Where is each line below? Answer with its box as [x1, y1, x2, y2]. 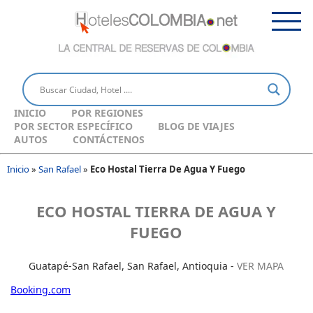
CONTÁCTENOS [73, 133, 145, 147]
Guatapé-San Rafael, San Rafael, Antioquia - [29, 259, 238, 273]
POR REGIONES [71, 106, 143, 120]
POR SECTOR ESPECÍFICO [14, 119, 133, 133]
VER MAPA [237, 259, 284, 273]
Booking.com [10, 283, 71, 297]
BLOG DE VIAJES [158, 119, 235, 133]
